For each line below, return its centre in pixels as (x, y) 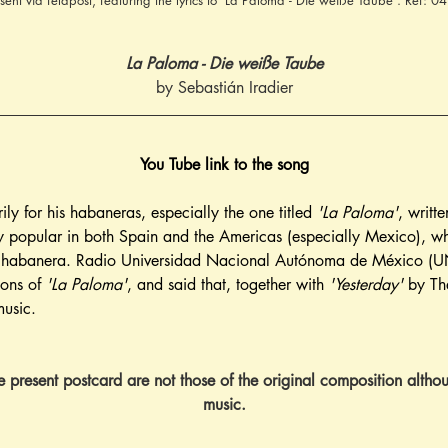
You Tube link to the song (224, 164)
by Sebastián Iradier (224, 87)
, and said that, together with (228, 284)
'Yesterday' (366, 284)
